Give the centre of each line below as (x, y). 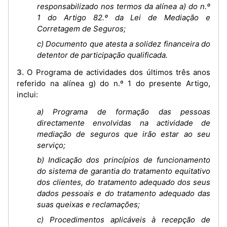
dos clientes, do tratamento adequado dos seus (124, 182)
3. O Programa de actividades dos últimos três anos (20, 72)
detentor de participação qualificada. (102, 55)
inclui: (27, 94)
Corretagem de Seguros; (81, 29)
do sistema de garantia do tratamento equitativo (124, 171)
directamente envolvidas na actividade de (124, 123)
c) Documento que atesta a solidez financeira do (124, 44)
